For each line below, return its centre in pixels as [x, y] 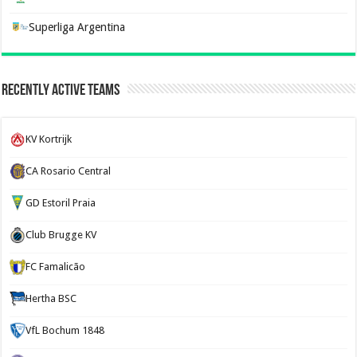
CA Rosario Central [69, 171]
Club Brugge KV [61, 234]
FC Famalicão [56, 266]
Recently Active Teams [61, 90]
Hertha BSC [51, 298]
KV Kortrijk [49, 139]
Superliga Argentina [77, 27]
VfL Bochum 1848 [65, 330]
